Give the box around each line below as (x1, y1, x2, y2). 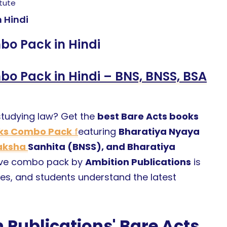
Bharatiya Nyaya (119, 125, 200, 138)
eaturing (78, 125, 119, 138)
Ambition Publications (85, 155, 191, 168)
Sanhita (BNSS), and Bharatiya (28, 140, 175, 153)
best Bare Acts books (97, 109, 199, 123)
